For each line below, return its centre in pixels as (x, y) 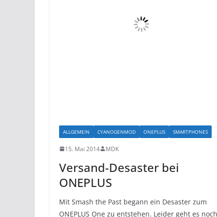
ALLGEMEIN (76, 132)
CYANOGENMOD (116, 132)
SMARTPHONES (190, 132)
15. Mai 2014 (82, 149)
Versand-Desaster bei (119, 167)
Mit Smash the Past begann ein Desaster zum (133, 201)
